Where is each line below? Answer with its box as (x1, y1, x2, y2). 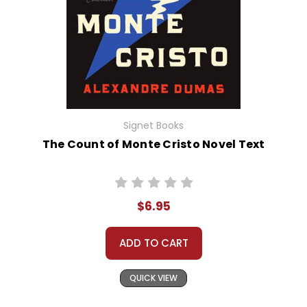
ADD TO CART (119, 236, 188, 251)
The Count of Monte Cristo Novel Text (42, 136, 265, 153)
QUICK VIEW (130, 272, 177, 284)
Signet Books (123, 119, 184, 133)
